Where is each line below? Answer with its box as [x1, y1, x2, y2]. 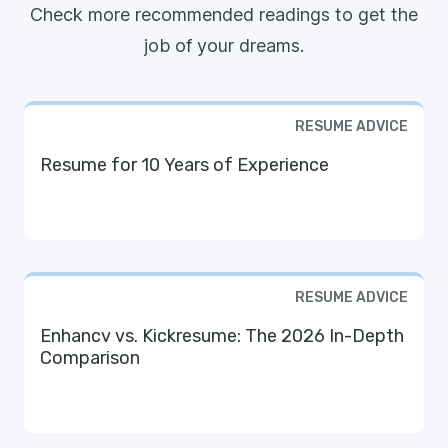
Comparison [40, 347, 140, 370]
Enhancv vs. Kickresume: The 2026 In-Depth [40, 325, 404, 348]
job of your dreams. [144, 35, 304, 57]
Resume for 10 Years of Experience [40, 154, 329, 177]
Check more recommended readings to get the [30, 4, 418, 26]
